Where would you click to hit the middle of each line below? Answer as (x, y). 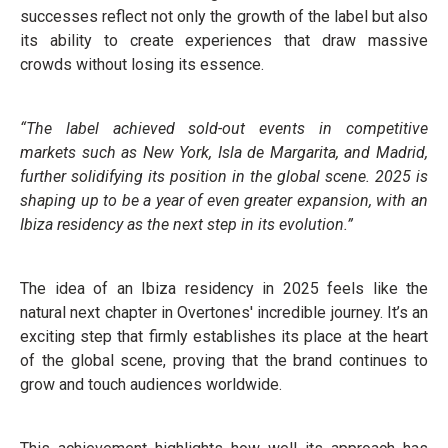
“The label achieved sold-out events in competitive (224, 129)
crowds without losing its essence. (142, 65)
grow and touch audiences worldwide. (151, 385)
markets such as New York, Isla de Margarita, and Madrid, (224, 153)
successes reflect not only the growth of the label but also (224, 17)
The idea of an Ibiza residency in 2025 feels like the (224, 289)
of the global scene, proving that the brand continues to (224, 361)
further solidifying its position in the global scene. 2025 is (224, 177)
